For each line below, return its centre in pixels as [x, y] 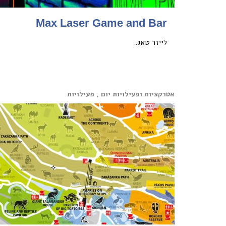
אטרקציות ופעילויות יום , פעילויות [121, 94]
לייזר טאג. [151, 42]
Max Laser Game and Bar [101, 23]
